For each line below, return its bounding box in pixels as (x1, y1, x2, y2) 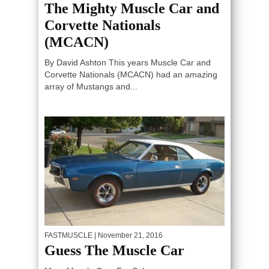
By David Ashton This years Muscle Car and (44, 58, 211, 68)
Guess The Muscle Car (44, 242, 184, 258)
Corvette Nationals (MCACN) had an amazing (44, 70, 217, 80)
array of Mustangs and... (44, 82, 138, 92)
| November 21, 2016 (92, 231, 163, 240)
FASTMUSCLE (44, 231, 92, 240)
